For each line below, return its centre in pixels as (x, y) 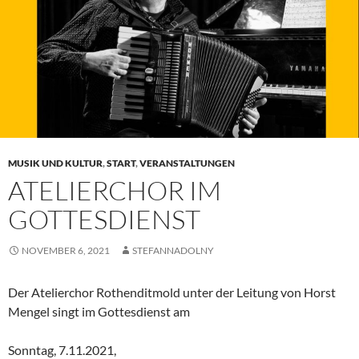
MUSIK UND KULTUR (55, 163)
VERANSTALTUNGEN (187, 163)
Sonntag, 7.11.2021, (62, 349)
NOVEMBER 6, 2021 (66, 250)
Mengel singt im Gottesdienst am (99, 311)
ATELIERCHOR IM (115, 190)
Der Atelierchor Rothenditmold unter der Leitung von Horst (172, 292)
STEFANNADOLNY (173, 250)
